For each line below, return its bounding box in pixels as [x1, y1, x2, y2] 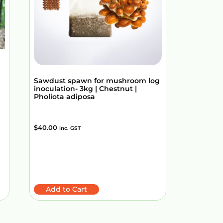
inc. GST [59, 125, 81, 132]
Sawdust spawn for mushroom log [34, 76, 160, 86]
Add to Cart [46, 185, 87, 194]
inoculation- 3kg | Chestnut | [34, 84, 137, 94]
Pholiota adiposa [34, 92, 95, 102]
